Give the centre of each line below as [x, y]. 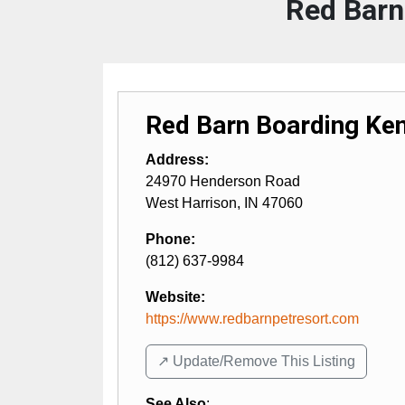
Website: [175, 297]
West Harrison [191, 202]
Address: [177, 159]
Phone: [170, 239]
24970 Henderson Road [223, 181]
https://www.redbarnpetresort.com [252, 318]
